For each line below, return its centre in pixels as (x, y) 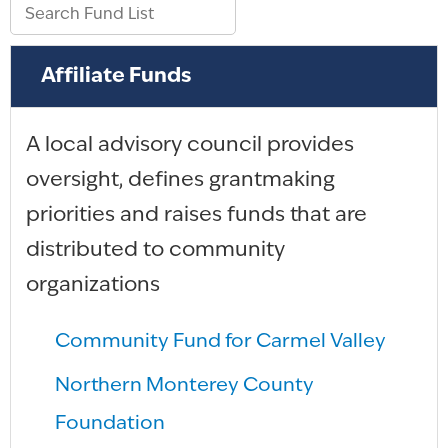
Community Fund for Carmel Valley (221, 342)
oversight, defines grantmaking (180, 180)
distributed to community (155, 250)
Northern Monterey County (185, 386)
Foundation (110, 424)
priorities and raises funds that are (196, 215)
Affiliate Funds (116, 76)
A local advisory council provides (190, 145)
